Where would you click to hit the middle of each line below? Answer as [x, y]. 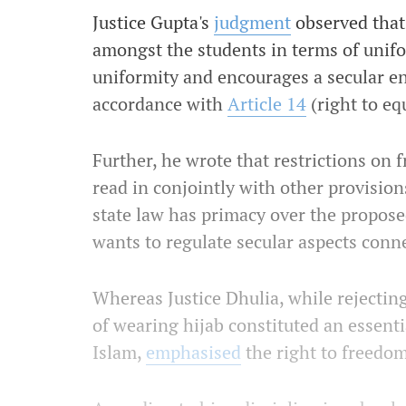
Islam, [119, 352]
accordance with [160, 104]
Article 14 [267, 104]
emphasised [193, 352]
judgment [252, 22]
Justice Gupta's [153, 22]
